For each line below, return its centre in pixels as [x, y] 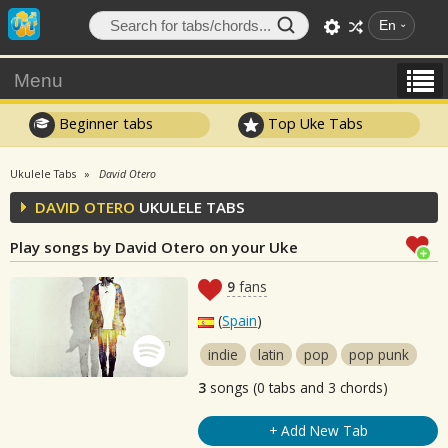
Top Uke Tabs [314, 123]
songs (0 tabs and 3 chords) [297, 387]
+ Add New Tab [318, 430]
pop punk [379, 354]
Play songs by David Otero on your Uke [154, 247]
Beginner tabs [103, 123]
